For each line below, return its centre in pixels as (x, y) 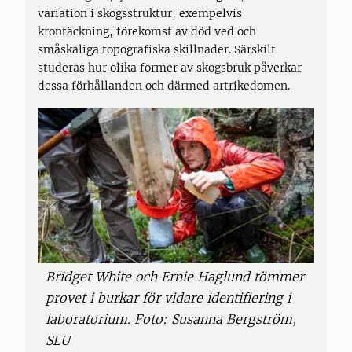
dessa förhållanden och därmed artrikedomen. (164, 86)
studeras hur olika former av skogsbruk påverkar (170, 68)
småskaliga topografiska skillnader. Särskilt (157, 49)
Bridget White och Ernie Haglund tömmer (175, 276)
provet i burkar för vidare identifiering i (168, 297)
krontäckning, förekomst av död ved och (147, 31)
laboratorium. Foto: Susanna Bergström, (171, 319)
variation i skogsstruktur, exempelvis (140, 13)
